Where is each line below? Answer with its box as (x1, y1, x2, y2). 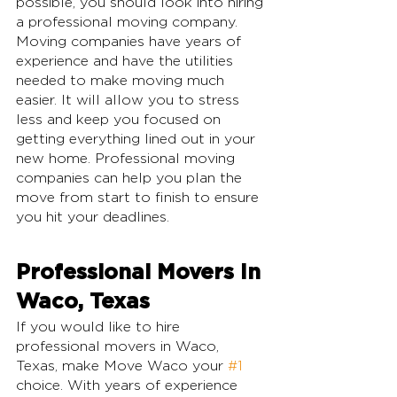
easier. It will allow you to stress (16, 93, 244, 108)
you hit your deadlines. (16, 210, 169, 225)
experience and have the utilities (16, 54, 237, 69)
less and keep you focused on (16, 113, 225, 128)
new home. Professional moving (16, 152, 239, 167)
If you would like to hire (16, 320, 184, 335)
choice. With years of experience (16, 378, 242, 393)
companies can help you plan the (16, 171, 246, 186)
